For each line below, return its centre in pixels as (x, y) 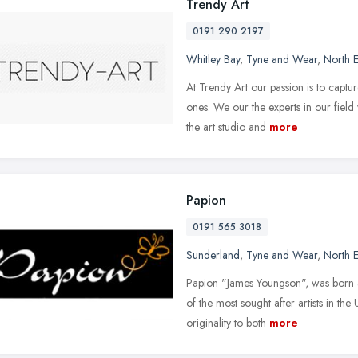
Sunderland (213, 255)
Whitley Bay (213, 59)
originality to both (226, 322)
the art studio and (226, 127)
